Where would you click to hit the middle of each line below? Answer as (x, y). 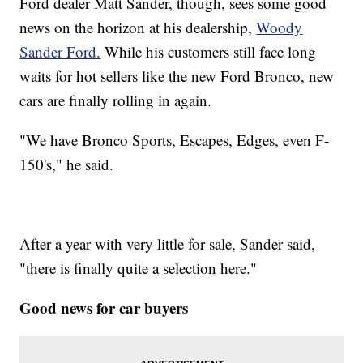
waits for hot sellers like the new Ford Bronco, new (177, 75)
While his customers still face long (209, 51)
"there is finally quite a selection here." (139, 267)
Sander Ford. (60, 51)
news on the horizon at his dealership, (138, 27)
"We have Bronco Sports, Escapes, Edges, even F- (175, 139)
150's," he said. (67, 164)
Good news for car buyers (104, 307)
